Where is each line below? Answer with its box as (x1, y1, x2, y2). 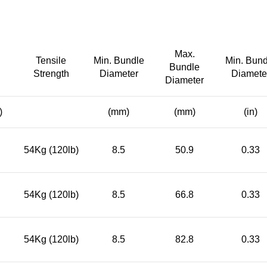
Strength (33, 68, 69, 79)
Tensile (36, 55, 66, 66)
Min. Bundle (93, 55, 144, 66)
